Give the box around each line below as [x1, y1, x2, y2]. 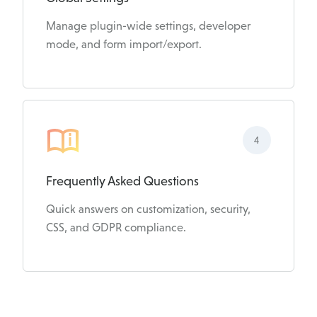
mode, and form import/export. [46, 37, 202, 51]
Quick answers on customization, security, [46, 202, 250, 217]
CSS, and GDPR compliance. [46, 221, 186, 235]
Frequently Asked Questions [46, 174, 199, 189]
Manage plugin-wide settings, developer [46, 18, 250, 33]
